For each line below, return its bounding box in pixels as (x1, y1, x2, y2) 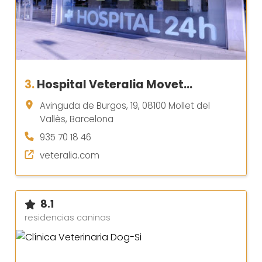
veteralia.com (40, 149, 99, 162)
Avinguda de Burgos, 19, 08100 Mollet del (40, 99, 210, 112)
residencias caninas (25, 212, 111, 224)
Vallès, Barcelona (40, 113, 113, 126)
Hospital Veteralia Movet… (37, 77, 192, 93)
